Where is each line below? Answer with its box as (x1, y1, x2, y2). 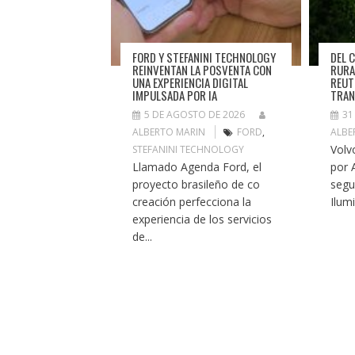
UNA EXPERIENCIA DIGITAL (132, 73, 248, 91)
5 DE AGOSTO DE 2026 (143, 107, 245, 121)
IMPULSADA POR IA (132, 86, 217, 104)
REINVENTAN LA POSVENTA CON (132, 60, 272, 78)
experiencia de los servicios (132, 211, 272, 227)
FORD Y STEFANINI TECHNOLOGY (132, 48, 276, 66)
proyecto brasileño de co (132, 176, 260, 192)
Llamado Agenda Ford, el (132, 158, 261, 174)
